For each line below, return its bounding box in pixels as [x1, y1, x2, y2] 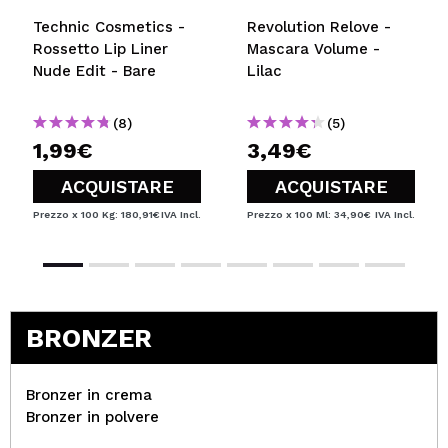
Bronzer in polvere [26, 407, 159, 426]
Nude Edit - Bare [33, 61, 156, 80]
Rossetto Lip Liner [33, 39, 168, 58]
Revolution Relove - [247, 17, 391, 36]
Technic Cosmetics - [33, 17, 185, 36]
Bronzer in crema [26, 385, 152, 404]
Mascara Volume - [247, 39, 380, 58]
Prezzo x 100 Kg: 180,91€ [33, 208, 160, 220]
